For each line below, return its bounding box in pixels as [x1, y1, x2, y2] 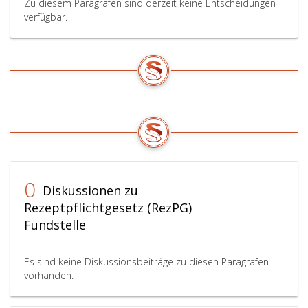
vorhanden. [24, 269, 74, 282]
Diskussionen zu [39, 182, 138, 199]
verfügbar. [24, 10, 67, 23]
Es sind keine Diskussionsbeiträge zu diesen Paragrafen [24, 255, 269, 268]
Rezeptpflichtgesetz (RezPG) [24, 199, 192, 216]
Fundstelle [24, 217, 86, 233]
